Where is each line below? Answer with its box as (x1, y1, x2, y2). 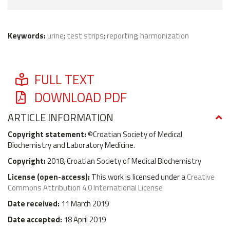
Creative (187, 170, 215, 183)
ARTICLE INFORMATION (8, 109, 113, 125)
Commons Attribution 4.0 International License (8, 181, 163, 194)
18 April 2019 (64, 213, 106, 225)
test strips (67, 30, 104, 42)
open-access (40, 170, 85, 183)
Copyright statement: (8, 128, 88, 140)
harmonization (140, 30, 189, 42)
